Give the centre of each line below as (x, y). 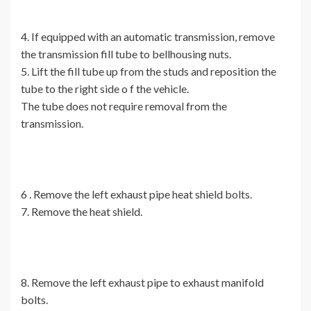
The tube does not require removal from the (124, 106)
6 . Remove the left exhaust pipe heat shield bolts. (136, 194)
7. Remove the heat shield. (82, 212)
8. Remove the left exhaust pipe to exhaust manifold (142, 283)
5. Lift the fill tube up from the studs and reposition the (149, 72)
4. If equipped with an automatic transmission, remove (148, 37)
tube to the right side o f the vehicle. (105, 89)
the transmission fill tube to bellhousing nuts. (126, 54)
